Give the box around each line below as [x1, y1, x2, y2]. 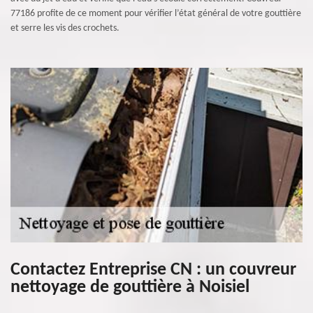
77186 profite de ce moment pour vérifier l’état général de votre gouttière [10, 8, 301, 19]
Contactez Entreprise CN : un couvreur [10, 261, 296, 279]
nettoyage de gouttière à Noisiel [10, 279, 249, 296]
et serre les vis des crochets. [10, 23, 119, 34]
